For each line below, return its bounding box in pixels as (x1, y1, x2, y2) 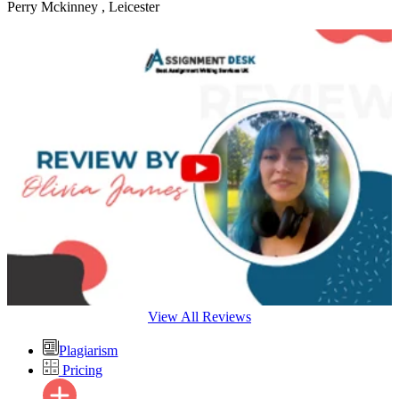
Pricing (58, 362, 102, 378)
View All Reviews (148, 309, 251, 325)
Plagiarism (59, 343, 118, 359)
